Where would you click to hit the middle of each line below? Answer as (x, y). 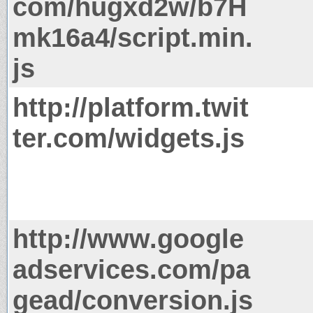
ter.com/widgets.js (129, 138)
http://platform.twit (131, 107)
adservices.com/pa (131, 269)
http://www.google (128, 238)
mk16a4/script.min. (133, 37)
